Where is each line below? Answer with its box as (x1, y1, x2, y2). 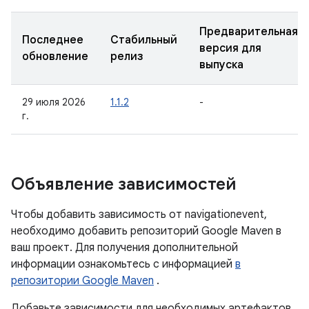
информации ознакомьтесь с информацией (11, 257, 235, 271)
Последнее (22, 33, 83, 47)
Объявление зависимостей (11, 174, 236, 195)
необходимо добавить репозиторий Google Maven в (11, 224, 281, 238)
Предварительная (199, 25, 298, 39)
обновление (22, 50, 88, 63)
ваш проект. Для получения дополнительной (11, 241, 238, 255)
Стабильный (110, 33, 177, 47)
